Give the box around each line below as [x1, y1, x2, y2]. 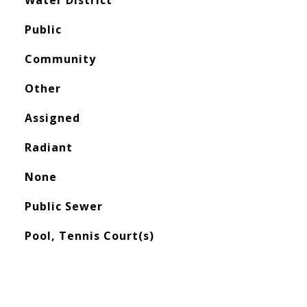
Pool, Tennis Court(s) [24, 228, 154, 243]
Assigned [24, 110, 80, 125]
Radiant [24, 140, 73, 155]
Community [24, 51, 96, 66]
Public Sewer [24, 199, 103, 214]
